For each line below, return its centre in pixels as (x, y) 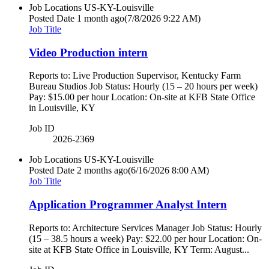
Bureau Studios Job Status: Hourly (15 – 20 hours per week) (143, 86)
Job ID (42, 128)
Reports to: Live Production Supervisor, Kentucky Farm (135, 76)
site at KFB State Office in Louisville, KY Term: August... (139, 249)
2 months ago (102, 171)
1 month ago (101, 18)
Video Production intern (88, 52)
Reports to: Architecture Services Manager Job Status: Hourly (145, 228)
